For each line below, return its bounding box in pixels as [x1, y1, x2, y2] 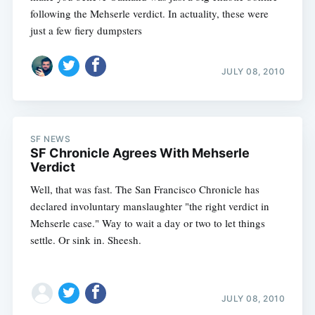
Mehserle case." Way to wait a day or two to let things [30, 215, 265, 230]
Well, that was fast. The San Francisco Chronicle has [30, 181, 259, 196]
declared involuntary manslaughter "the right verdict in [30, 198, 269, 213]
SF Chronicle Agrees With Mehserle [30, 145, 250, 160]
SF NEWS [30, 133, 71, 144]
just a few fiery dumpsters [30, 22, 142, 37]
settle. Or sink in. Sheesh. [30, 232, 141, 247]
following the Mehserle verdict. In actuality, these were [30, 6, 269, 20]
